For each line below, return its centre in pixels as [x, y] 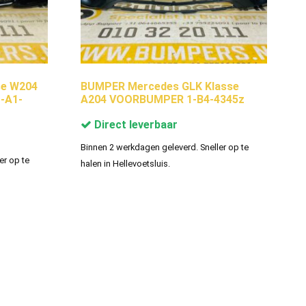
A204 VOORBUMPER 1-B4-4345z [162, 99]
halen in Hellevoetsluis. [125, 163]
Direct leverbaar [134, 124]
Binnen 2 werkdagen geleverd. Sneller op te [164, 147]
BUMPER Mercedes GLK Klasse [159, 86]
